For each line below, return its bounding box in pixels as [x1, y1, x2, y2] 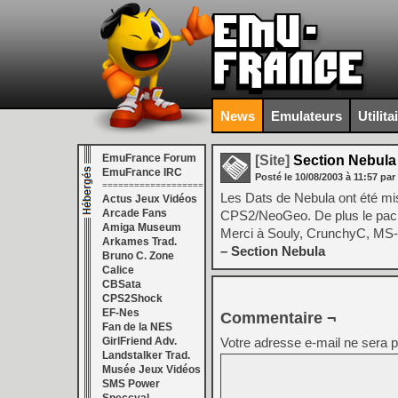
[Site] [255, 153, 290, 168]
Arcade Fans [102, 207, 167, 219]
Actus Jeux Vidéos [102, 193, 197, 205]
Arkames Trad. [102, 235, 177, 248]
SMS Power [102, 378, 160, 390]
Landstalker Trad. [102, 349, 190, 362]
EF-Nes [102, 306, 139, 319]
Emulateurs [271, 107, 342, 123]
